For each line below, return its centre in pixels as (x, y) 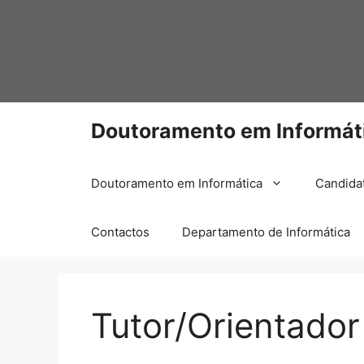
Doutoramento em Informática (177, 183)
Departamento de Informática (266, 232)
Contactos (120, 232)
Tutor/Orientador (225, 325)
